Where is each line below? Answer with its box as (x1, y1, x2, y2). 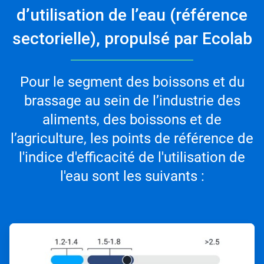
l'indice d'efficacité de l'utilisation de (19, 148, 245, 166)
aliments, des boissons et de (42, 111, 222, 128)
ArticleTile (9, 223, 44, 233)
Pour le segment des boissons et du (19, 73, 245, 90)
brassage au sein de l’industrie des (24, 92, 240, 109)
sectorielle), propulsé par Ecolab (12, 28, 252, 48)
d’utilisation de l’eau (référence (16, 5, 247, 25)
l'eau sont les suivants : (60, 167, 204, 184)
